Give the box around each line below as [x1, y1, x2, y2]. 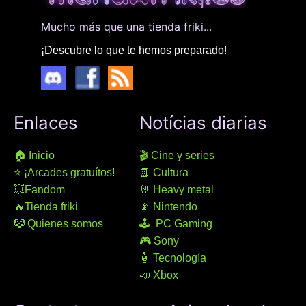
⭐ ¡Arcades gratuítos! [14, 166, 115, 178]
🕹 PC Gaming [139, 217, 212, 229]
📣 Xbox [139, 268, 178, 281]
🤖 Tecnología [139, 251, 206, 264]
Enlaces [14, 111, 78, 133]
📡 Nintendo [139, 200, 197, 212]
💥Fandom [14, 183, 65, 195]
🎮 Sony [139, 234, 179, 247]
